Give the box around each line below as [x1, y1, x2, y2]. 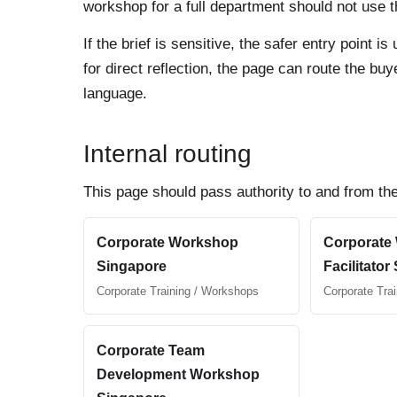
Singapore [97, 259, 167, 275]
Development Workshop [97, 367, 260, 383]
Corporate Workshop [97, 235, 238, 251]
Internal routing [83, 140, 252, 168]
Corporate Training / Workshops [97, 284, 259, 299]
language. [83, 85, 147, 103]
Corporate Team [97, 343, 205, 359]
